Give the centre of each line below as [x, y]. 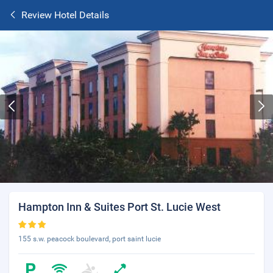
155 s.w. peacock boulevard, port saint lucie [90, 239]
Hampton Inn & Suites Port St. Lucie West [119, 207]
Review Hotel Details [65, 15]
